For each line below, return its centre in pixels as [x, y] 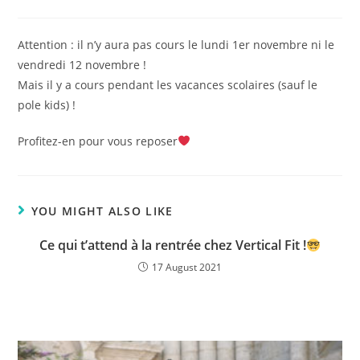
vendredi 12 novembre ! [82, 65]
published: [135, 9]
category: [264, 9]
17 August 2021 [187, 267]
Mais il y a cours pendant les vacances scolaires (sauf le [168, 85]
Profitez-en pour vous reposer [98, 141]
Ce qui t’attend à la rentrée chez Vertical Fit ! [172, 245]
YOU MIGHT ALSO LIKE [102, 211]
